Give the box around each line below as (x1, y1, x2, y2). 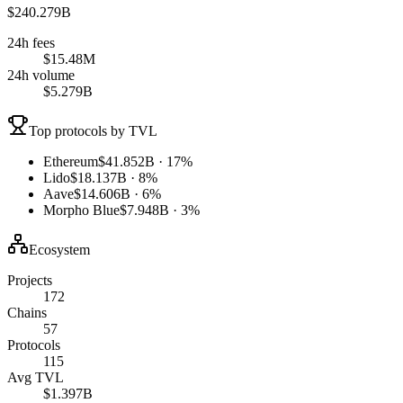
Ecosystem (29, 241, 90, 257)
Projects (7, 272, 52, 288)
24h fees (7, 34, 55, 50)
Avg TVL (7, 369, 64, 385)
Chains (7, 304, 47, 320)
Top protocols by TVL (29, 122, 157, 139)
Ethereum (43, 153, 98, 169)
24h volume (7, 67, 75, 83)
